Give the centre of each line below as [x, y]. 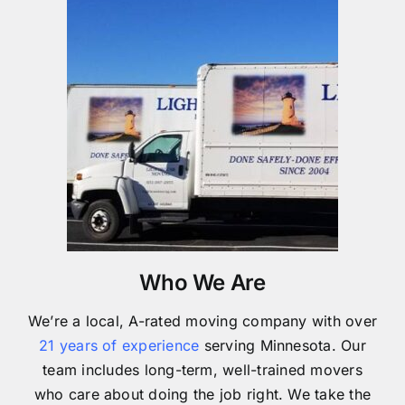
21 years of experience [119, 345]
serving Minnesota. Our [283, 345]
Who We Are [202, 282]
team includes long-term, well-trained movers [202, 369]
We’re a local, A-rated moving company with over [202, 320]
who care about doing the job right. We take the [202, 394]
